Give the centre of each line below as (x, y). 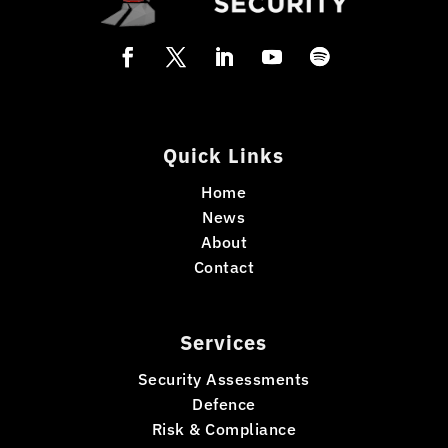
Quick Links (224, 156)
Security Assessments (223, 379)
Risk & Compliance (224, 429)
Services (224, 343)
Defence (224, 404)
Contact (224, 267)
